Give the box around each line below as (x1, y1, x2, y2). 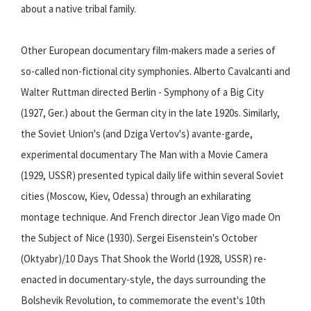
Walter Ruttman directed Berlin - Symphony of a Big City (21, 85, 264, 99)
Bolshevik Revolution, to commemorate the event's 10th (21, 294, 265, 308)
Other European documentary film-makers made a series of (21, 44, 276, 58)
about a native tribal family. (21, 2, 136, 16)
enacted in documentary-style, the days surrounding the (21, 273, 266, 287)
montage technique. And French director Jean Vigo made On (21, 210, 280, 224)
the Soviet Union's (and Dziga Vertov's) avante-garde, (21, 127, 253, 141)
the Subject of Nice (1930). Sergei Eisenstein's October (21, 231, 258, 245)
